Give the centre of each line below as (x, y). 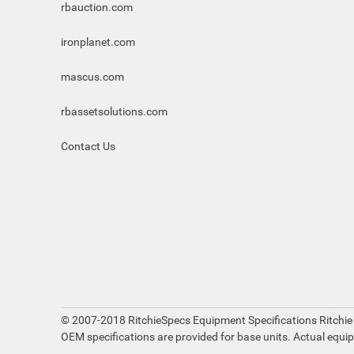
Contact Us (88, 146)
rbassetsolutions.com (114, 111)
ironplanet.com (98, 42)
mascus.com (92, 77)
